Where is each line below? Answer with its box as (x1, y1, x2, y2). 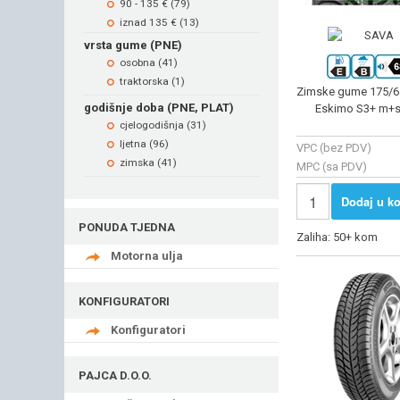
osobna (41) (120, 55, 178, 69)
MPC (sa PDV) (296, 159, 367, 173)
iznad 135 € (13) (120, 15, 199, 29)
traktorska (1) (120, 74, 185, 87)
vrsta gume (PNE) (84, 37, 182, 52)
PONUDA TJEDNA (79, 220, 175, 234)
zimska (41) (120, 155, 177, 169)
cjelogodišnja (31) (120, 118, 206, 131)
